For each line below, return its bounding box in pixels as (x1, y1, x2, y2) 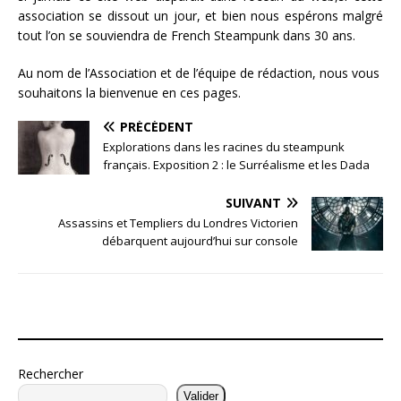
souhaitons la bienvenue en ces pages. (18, 84, 241, 102)
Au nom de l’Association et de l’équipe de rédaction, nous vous (18, 64, 380, 82)
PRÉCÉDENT (120, 118, 193, 136)
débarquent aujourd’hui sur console (102, 233, 298, 250)
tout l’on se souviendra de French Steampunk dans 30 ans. (18, 27, 355, 45)
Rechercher (18, 365, 83, 383)
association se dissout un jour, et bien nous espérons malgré (18, 7, 383, 25)
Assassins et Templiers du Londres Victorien (58, 215, 298, 232)
